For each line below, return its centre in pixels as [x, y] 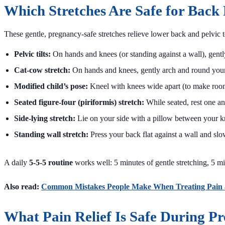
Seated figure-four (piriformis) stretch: [79, 102]
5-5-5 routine [51, 162]
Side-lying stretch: [45, 118]
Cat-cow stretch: [42, 70]
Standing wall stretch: [51, 134]
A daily [17, 162]
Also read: [23, 186]
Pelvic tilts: [32, 54]
